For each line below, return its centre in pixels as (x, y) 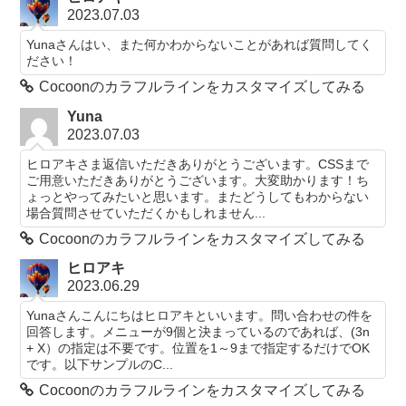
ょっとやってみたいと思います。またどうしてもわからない (198, 196)
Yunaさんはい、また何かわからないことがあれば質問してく (200, 45)
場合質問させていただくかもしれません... (146, 213)
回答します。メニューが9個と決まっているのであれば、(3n (198, 331)
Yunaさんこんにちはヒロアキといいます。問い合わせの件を (200, 315)
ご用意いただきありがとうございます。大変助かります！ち (198, 180)
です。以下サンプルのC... (100, 364)
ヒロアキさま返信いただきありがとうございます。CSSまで (198, 164)
